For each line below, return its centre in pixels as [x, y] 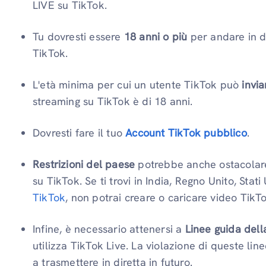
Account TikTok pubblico [186, 132]
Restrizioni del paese [84, 164]
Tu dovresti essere [78, 36]
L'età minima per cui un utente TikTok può [137, 84]
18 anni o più [156, 36]
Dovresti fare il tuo [79, 132]
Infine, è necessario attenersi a [109, 229]
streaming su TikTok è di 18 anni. [113, 101]
